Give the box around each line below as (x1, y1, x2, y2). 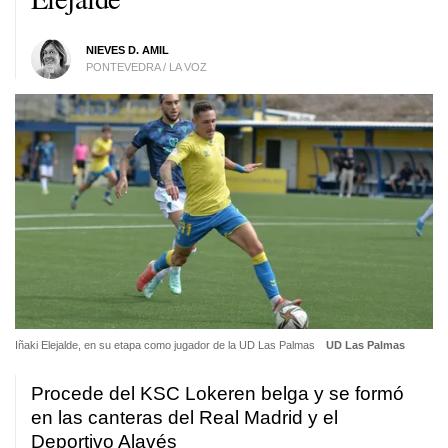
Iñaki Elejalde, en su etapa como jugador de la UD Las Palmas (15, 339, 318, 352)
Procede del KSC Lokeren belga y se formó (31, 383, 404, 405)
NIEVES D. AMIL (85, 43, 169, 56)
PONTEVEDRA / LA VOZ (85, 60, 207, 73)
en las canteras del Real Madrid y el (31, 407, 338, 429)
